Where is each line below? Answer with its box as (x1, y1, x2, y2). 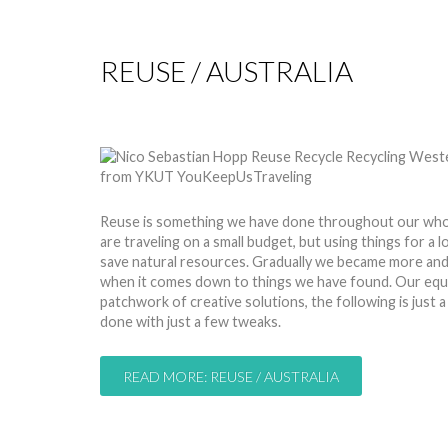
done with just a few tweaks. (100, 312, 281, 330)
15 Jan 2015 (173, 103, 249, 121)
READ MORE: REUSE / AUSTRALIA (123, 367, 339, 385)
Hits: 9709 (268, 103, 331, 121)
